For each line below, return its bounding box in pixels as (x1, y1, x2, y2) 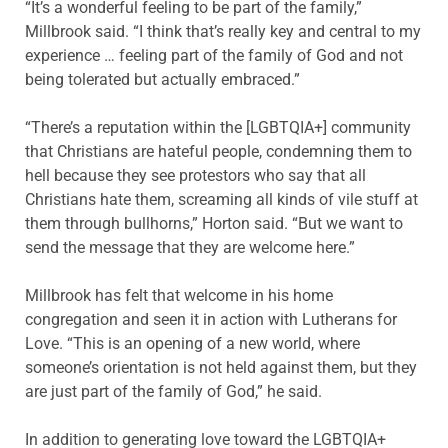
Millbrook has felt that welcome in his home (25, 285, 333, 305)
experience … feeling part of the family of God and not (25, 45, 403, 65)
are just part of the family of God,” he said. (25, 381, 322, 401)
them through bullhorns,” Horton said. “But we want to (25, 213, 403, 233)
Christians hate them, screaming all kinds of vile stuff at (25, 189, 418, 209)
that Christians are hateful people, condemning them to (25, 141, 412, 161)
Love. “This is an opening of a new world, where (25, 333, 360, 353)
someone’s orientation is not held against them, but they (25, 357, 417, 377)
